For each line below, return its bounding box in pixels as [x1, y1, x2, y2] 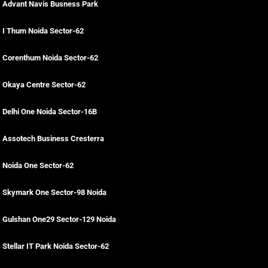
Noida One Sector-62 [2, 161, 74, 170]
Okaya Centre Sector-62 [2, 80, 86, 89]
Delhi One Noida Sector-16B [2, 107, 97, 116]
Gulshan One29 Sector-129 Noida [2, 215, 116, 224]
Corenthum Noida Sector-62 [2, 53, 98, 62]
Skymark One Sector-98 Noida [2, 188, 106, 197]
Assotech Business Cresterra [2, 134, 104, 143]
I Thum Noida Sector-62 [2, 26, 84, 35]
